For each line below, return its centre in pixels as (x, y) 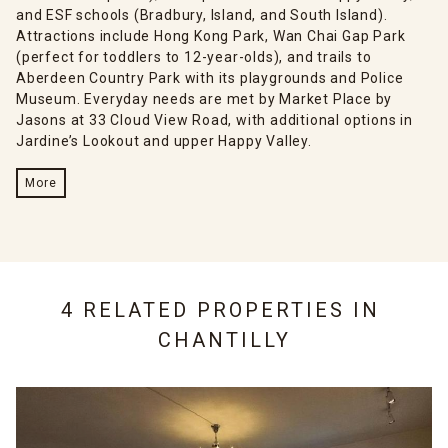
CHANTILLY (224, 339)
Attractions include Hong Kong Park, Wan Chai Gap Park (211, 35)
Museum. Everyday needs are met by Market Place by (204, 98)
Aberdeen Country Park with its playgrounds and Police (210, 77)
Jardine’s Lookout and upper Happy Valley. (164, 140)
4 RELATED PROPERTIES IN (224, 309)
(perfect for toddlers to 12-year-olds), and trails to (194, 56)
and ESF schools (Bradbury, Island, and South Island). (202, 14)
